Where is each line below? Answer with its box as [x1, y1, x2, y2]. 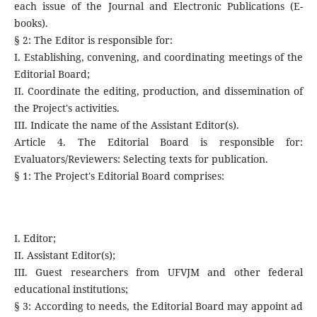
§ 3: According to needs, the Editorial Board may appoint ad [13, 299, 304, 313]
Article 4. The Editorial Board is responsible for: [13, 135, 304, 149]
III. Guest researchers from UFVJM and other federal [13, 265, 304, 279]
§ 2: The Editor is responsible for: [13, 33, 173, 47]
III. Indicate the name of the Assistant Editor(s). [13, 118, 239, 132]
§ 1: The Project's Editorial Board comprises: [13, 169, 224, 183]
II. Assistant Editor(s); [13, 248, 115, 263]
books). [13, 16, 48, 30]
